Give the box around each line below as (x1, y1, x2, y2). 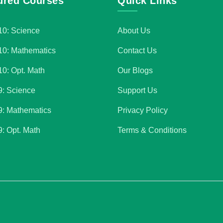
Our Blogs (117, 66, 153, 75)
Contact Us (117, 46, 157, 55)
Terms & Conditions (117, 125, 187, 134)
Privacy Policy (117, 106, 168, 114)
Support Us (117, 86, 157, 95)
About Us (117, 26, 150, 35)
